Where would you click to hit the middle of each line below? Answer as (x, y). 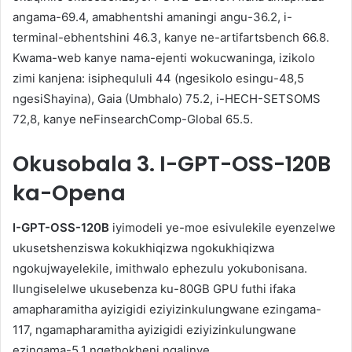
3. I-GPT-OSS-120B (234, 163)
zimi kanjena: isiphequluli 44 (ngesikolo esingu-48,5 (158, 78)
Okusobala (75, 163)
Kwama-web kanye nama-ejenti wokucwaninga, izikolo (164, 57)
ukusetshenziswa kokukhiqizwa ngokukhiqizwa (143, 248)
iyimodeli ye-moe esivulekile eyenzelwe (222, 228)
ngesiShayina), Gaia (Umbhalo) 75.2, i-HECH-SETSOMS (167, 98)
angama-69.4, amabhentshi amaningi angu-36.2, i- (152, 16)
